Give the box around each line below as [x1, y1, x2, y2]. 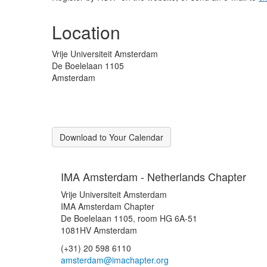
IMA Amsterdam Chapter [61, 200, 154, 212]
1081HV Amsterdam [61, 224, 137, 236]
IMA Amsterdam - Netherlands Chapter [61, 169, 246, 184]
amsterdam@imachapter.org [61, 254, 169, 266]
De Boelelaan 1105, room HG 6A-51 [61, 212, 197, 224]
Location [52, 19, 120, 45]
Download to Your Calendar [60, 131, 163, 143]
